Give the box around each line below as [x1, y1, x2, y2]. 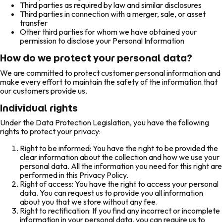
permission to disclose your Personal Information [20, 36, 184, 46]
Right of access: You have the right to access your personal [20, 178, 219, 189]
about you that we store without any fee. [20, 196, 158, 207]
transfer [20, 18, 48, 28]
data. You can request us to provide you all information [20, 187, 203, 198]
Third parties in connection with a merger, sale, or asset [20, 9, 206, 19]
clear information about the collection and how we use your [20, 152, 220, 162]
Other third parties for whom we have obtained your [20, 27, 197, 37]
